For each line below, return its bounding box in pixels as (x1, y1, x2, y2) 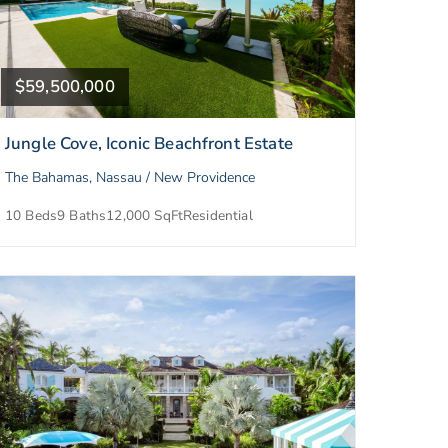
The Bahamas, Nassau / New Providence (5, 168, 255, 188)
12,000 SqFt (106, 206, 184, 226)
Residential (183, 206, 253, 226)
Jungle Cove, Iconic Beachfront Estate (5, 132, 293, 156)
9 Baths (57, 206, 107, 226)
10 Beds (5, 206, 58, 226)
